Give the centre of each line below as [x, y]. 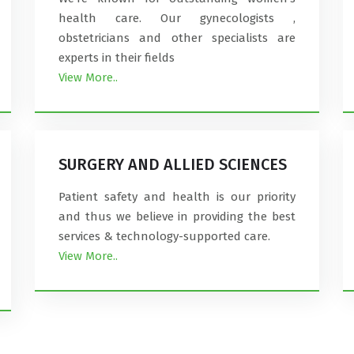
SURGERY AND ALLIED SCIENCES [173, 164]
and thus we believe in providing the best [177, 217]
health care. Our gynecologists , [177, 18]
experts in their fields [117, 58]
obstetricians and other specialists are [177, 38]
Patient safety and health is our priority [177, 197]
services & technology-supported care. [164, 236]
